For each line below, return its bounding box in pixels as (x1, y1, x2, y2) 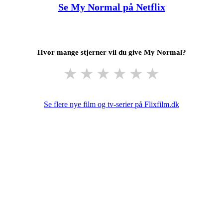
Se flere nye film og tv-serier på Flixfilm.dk (44, 100, 179, 109)
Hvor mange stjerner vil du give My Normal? (37, 48, 186, 56)
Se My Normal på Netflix (58, 1, 165, 12)
